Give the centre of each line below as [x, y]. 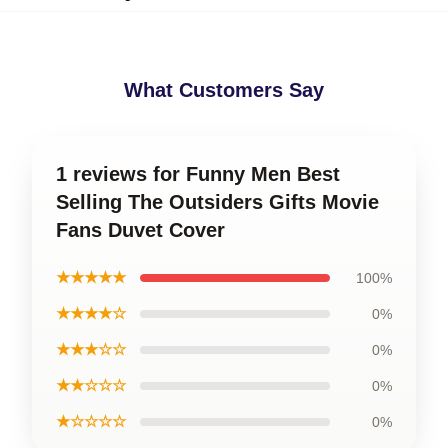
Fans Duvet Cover [140, 229]
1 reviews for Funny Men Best [198, 173]
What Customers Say [224, 89]
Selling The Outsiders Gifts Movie [217, 201]
